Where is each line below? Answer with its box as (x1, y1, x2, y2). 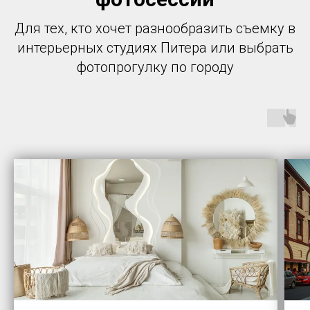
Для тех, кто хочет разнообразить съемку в (15, 19, 295, 37)
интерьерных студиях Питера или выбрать (17, 39, 293, 56)
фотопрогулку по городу (76, 58, 234, 75)
